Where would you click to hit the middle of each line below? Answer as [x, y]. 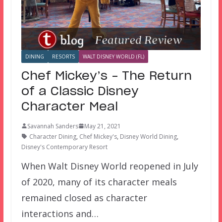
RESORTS [63, 56]
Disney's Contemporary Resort [64, 147]
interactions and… [60, 213]
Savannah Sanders [53, 126]
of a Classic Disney [80, 91]
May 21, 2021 [102, 126]
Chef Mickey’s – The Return [106, 76]
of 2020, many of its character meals [99, 182]
